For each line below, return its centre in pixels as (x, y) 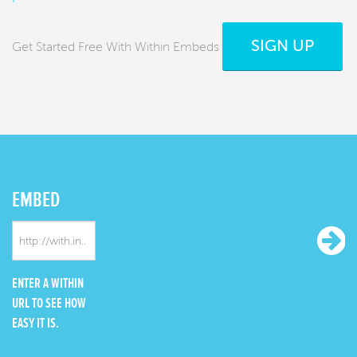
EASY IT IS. (35, 323)
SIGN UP (282, 46)
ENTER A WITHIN (48, 283)
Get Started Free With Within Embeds (116, 47)
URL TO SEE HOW (49, 303)
